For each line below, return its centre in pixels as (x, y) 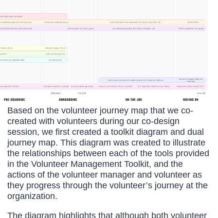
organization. (32, 196)
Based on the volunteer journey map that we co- (100, 110)
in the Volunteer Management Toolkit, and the (95, 163)
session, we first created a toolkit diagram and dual (106, 131)
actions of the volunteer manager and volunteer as (105, 174)
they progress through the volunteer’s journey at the (108, 185)
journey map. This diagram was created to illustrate (106, 142)
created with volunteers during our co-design (93, 121)
